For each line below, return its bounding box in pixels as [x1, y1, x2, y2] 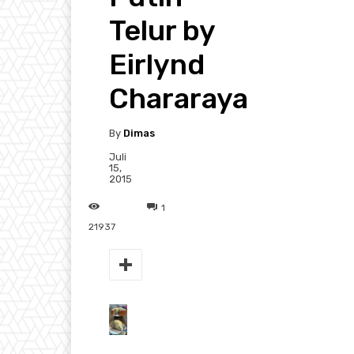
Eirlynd [109, 47, 205, 82]
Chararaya [109, 81, 248, 116]
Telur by [109, 13, 215, 48]
